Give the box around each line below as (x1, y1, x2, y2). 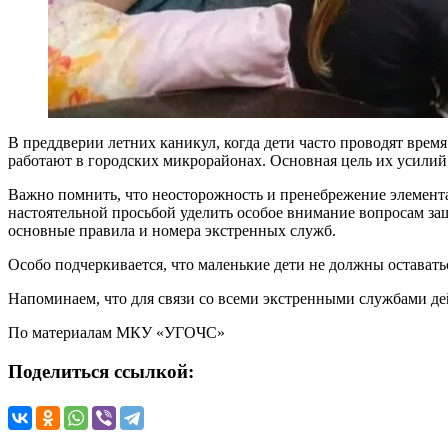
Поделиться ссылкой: (8, 360, 194, 382)
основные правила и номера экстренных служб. (8, 222, 336, 240)
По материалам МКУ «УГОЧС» (8, 324, 225, 342)
